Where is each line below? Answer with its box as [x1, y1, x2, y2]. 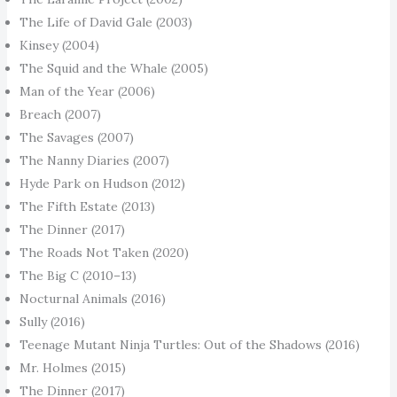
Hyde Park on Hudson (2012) [19, 175, 189, 191]
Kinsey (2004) [19, 36, 99, 53]
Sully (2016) [19, 313, 89, 330]
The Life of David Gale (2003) [19, 13, 196, 30]
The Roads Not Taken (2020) [19, 244, 192, 261]
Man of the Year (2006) [19, 82, 159, 99]
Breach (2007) [19, 105, 105, 122]
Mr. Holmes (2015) [19, 359, 126, 376]
